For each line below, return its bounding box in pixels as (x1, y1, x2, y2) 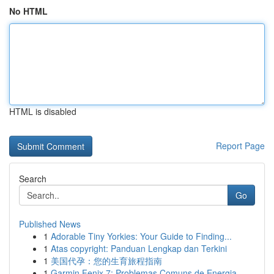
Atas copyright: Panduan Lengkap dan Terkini (51, 242, 227, 254)
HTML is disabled (9, 105, 76, 117)
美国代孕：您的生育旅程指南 (51, 254, 162, 267)
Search (19, 172, 46, 185)
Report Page (216, 139, 265, 152)
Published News (19, 218, 81, 230)
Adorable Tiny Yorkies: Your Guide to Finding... (51, 230, 232, 242)
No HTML (9, 5, 48, 17)
